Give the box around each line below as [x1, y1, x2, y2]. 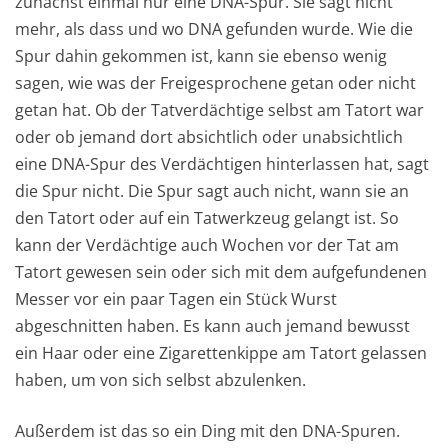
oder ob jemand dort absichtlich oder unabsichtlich [15, 126, 403, 149]
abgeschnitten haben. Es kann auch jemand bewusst [15, 315, 410, 338]
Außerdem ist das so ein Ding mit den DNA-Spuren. [15, 420, 400, 443]
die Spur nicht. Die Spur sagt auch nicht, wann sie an [15, 180, 409, 203]
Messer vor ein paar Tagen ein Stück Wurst [15, 288, 337, 311]
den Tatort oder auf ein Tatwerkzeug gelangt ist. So [15, 207, 399, 230]
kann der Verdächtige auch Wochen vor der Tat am [15, 234, 399, 257]
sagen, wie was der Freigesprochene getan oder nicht [15, 72, 416, 95]
